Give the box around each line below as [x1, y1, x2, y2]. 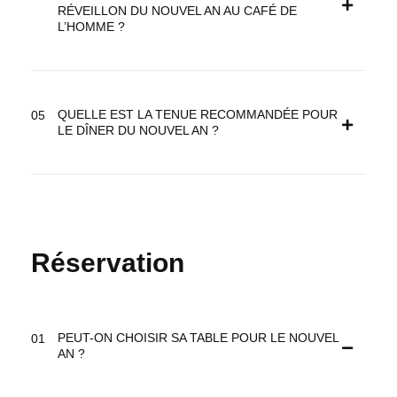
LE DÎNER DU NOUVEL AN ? [58, 123, 219, 138]
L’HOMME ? [58, 19, 125, 35]
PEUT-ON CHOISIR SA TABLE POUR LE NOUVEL [58, 331, 339, 346]
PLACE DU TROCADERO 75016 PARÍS [129, 357, 315, 370]
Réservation [31, 248, 184, 278]
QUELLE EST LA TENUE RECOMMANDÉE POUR [58, 107, 338, 122]
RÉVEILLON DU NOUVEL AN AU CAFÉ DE [58, 4, 297, 19]
